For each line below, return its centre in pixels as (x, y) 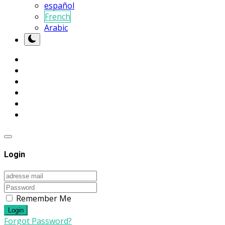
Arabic (56, 27)
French (58, 16)
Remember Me (44, 199)
